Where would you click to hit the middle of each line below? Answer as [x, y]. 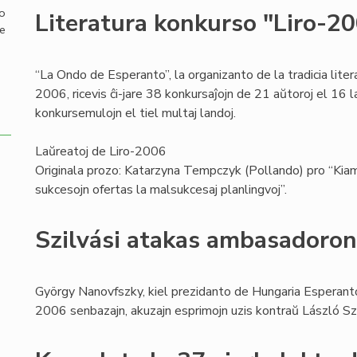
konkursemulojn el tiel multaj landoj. [135, 113]
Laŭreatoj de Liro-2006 [101, 151]
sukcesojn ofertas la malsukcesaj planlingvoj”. [161, 190]
